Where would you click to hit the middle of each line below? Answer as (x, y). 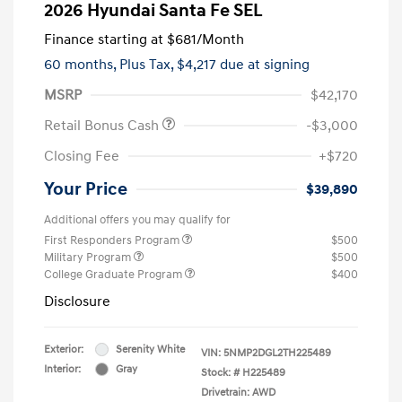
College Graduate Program (114, 274)
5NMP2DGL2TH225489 (277, 353)
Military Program (89, 257)
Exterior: (64, 349)
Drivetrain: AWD (238, 392)
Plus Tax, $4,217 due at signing (214, 64)
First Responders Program (113, 240)
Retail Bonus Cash (103, 125)
